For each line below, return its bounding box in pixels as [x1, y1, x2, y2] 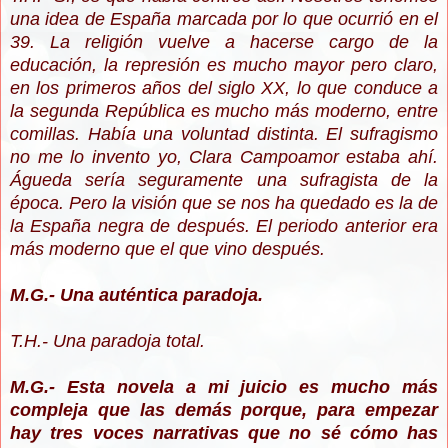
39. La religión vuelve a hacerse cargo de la [10, 32, 438, 53]
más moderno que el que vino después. [10, 239, 325, 260]
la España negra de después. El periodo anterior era [10, 216, 438, 237]
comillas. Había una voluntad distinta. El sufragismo [10, 124, 438, 145]
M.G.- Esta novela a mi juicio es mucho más [10, 377, 438, 398]
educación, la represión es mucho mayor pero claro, [10, 55, 438, 76]
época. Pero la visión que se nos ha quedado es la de [10, 193, 438, 214]
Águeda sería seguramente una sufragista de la [10, 170, 438, 191]
